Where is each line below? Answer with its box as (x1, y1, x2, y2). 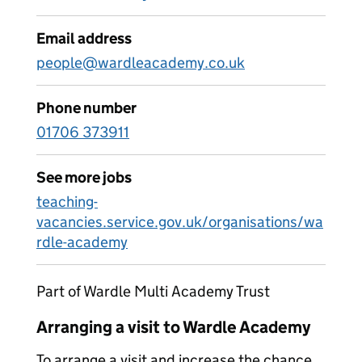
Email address (36, 29, 132, 48)
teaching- (36, 192, 98, 211)
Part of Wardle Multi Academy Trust (36, 282, 270, 301)
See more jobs (36, 168, 132, 187)
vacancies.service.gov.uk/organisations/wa (36, 213, 323, 231)
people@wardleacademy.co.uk (36, 53, 245, 72)
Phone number (36, 99, 137, 117)
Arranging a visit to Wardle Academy (36, 317, 310, 338)
